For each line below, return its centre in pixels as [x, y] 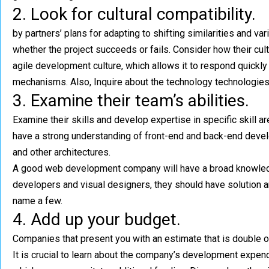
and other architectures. [62, 152]
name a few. [38, 201]
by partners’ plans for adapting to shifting [99, 33]
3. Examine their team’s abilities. [131, 101]
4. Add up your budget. [97, 219]
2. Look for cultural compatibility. [134, 14]
